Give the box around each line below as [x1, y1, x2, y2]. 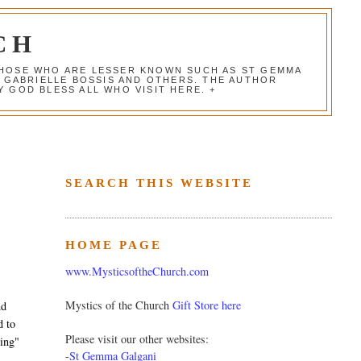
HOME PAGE [64, 238, 162, 251]
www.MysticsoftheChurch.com [64, 263, 209, 280]
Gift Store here [172, 297, 241, 313]
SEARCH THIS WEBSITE [64, 176, 253, 189]
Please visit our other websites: [64, 331, 209, 347]
